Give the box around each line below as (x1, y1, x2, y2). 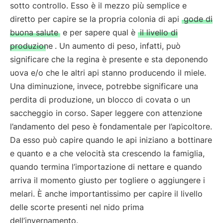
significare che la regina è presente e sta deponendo (10, 54, 208, 64)
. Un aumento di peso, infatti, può (55, 41, 181, 51)
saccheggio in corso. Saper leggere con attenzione (10, 108, 202, 118)
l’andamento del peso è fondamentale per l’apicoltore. (10, 121, 212, 131)
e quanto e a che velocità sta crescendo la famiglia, (10, 148, 205, 158)
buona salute (10, 27, 58, 37)
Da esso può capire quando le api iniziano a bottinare (10, 135, 212, 145)
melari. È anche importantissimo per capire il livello (10, 189, 203, 199)
